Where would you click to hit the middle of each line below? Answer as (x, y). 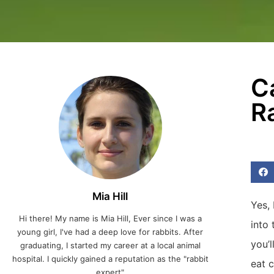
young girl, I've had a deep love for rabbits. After (110, 232)
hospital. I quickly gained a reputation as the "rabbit (110, 259)
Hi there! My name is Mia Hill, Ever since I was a (110, 219)
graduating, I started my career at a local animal (110, 246)
